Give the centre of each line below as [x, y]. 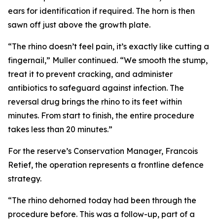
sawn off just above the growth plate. [79, 25]
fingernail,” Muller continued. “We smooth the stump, [108, 60]
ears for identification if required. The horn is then [101, 11]
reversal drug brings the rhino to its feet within [95, 102]
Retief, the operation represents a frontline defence [106, 165]
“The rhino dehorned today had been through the [102, 201]
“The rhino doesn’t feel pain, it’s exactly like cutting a [109, 47]
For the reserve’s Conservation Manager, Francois [103, 151]
